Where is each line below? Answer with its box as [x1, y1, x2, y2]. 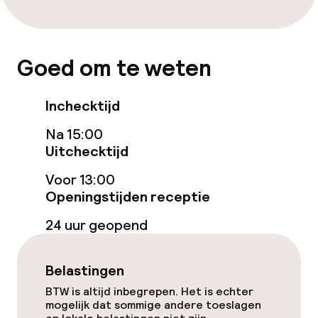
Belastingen [45, 261, 124, 280]
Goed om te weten [17, 54, 212, 83]
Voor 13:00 [45, 170, 115, 189]
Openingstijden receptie [45, 187, 210, 206]
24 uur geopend [45, 216, 148, 234]
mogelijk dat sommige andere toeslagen [45, 297, 261, 312]
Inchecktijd [45, 97, 120, 115]
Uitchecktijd [45, 142, 128, 160]
